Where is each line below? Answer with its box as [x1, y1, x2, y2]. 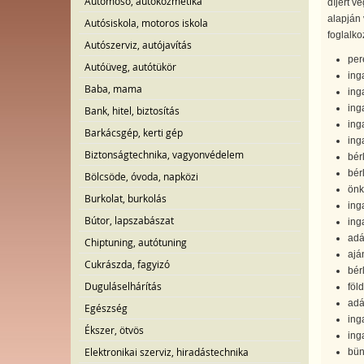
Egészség [84, 301, 128, 314]
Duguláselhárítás [84, 279, 162, 292]
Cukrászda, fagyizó [84, 258, 170, 271]
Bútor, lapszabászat [84, 214, 174, 227]
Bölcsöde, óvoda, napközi [84, 170, 198, 183]
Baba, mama [84, 82, 142, 95]
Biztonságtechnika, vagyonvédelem [84, 148, 244, 161]
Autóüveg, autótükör [84, 60, 176, 73]
